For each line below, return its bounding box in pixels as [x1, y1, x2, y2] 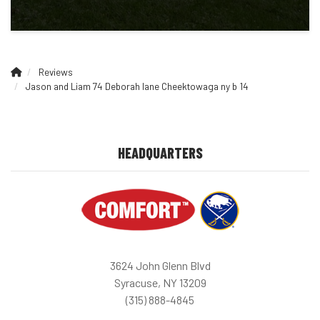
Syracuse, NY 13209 [114, 276, 206, 289]
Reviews [39, 66, 73, 78]
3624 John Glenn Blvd [109, 259, 211, 272]
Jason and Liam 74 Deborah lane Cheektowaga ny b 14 [26, 80, 249, 92]
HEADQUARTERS [117, 144, 203, 161]
